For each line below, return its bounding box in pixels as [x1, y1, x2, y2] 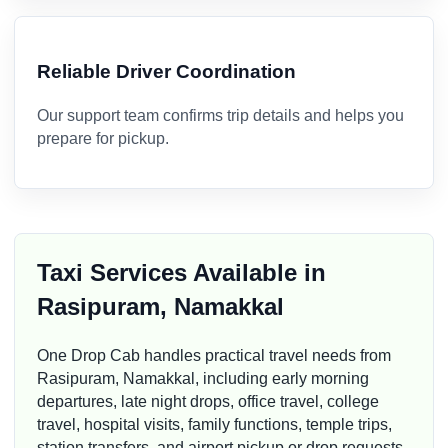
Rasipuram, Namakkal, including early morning [37, 369, 369, 387]
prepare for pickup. [37, 129, 169, 147]
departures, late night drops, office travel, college [37, 392, 379, 410]
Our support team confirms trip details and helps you [37, 106, 404, 124]
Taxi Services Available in [37, 258, 326, 286]
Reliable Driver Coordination [37, 60, 296, 82]
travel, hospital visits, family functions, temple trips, [37, 415, 392, 433]
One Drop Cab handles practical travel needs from [37, 346, 391, 364]
